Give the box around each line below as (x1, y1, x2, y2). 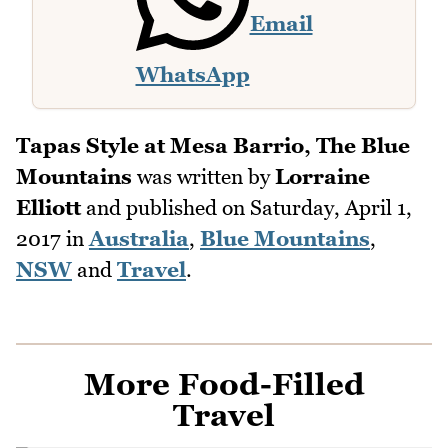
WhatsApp (135, 61, 250, 87)
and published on (81, 194, 250, 220)
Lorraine (275, 163, 370, 189)
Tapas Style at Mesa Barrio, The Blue (16, 132, 410, 158)
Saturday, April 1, (250, 194, 412, 220)
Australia (89, 225, 189, 251)
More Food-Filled (83, 365, 365, 402)
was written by (132, 163, 275, 189)
